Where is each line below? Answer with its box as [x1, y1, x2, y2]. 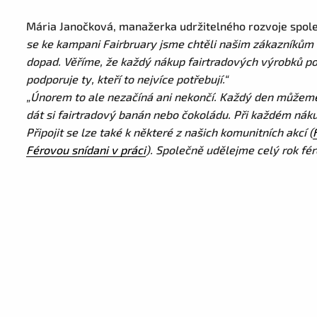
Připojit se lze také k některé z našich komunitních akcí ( [26, 125, 313, 139]
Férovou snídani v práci [26, 143, 146, 156]
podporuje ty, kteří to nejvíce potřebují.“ [26, 72, 229, 86]
